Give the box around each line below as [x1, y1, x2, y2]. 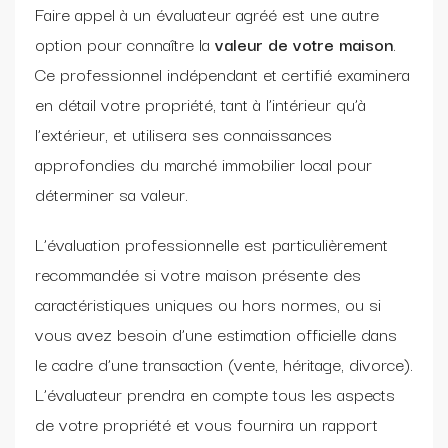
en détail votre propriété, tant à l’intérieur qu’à [35, 89, 366, 117]
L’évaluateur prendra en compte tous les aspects [35, 379, 395, 407]
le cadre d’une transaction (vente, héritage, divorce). [35, 349, 413, 377]
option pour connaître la [35, 29, 215, 57]
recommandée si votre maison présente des [35, 259, 361, 287]
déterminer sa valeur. [35, 179, 188, 207]
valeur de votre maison [215, 29, 393, 57]
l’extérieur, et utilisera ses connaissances [35, 119, 332, 147]
